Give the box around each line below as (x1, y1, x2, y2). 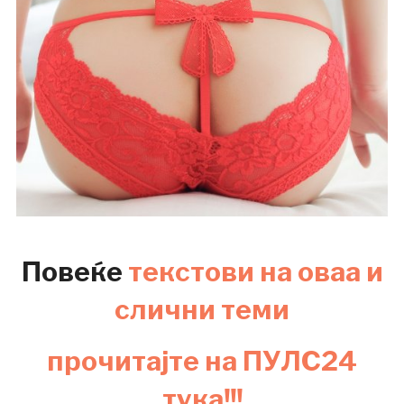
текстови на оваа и (127, 255, 383, 289)
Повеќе (21, 255, 128, 289)
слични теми (115, 293, 289, 326)
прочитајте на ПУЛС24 (47, 344, 357, 378)
